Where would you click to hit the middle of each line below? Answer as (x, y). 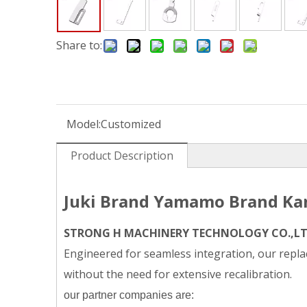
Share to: (79, 45)
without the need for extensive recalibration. (178, 274)
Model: (84, 124)
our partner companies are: (129, 295)
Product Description (122, 156)
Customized (131, 124)
